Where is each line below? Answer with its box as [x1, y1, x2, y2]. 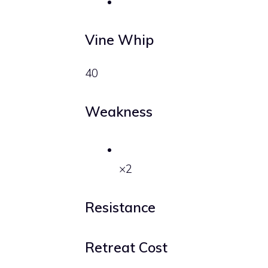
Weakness [85, 102, 153, 120]
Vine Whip [85, 31, 154, 49]
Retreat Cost [85, 239, 167, 257]
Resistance [85, 198, 156, 216]
